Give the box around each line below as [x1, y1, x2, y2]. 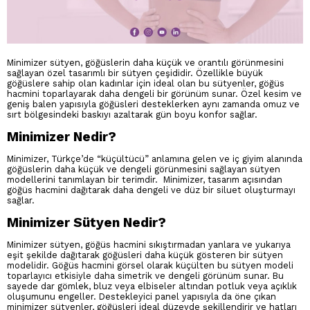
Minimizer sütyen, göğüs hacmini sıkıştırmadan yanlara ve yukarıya [7, 239, 291, 250]
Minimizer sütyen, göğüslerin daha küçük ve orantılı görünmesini [7, 57, 284, 69]
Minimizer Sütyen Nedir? [7, 214, 170, 230]
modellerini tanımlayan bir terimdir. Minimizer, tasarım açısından [7, 174, 282, 185]
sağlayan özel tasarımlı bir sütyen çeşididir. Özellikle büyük [7, 68, 263, 79]
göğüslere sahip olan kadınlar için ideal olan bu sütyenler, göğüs [7, 78, 284, 89]
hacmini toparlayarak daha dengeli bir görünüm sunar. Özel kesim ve [7, 89, 302, 100]
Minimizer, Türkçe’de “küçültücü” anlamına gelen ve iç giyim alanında [7, 153, 302, 164]
